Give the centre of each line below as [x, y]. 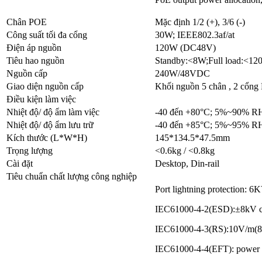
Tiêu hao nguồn [35, 61]
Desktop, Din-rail [187, 164]
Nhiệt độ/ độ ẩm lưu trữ [50, 125]
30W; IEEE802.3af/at [195, 35]
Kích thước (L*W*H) [47, 138]
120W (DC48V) [185, 48]
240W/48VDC [182, 74]
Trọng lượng [30, 151]
